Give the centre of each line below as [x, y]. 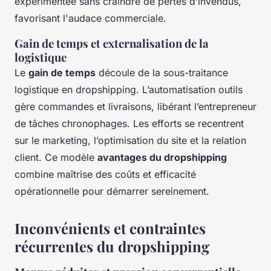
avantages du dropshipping [162, 157]
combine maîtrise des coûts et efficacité [105, 174]
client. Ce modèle [56, 157]
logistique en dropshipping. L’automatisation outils [129, 89]
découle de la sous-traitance [162, 72]
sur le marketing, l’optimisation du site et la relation [130, 140]
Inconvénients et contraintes [110, 228]
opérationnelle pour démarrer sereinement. [112, 191]
